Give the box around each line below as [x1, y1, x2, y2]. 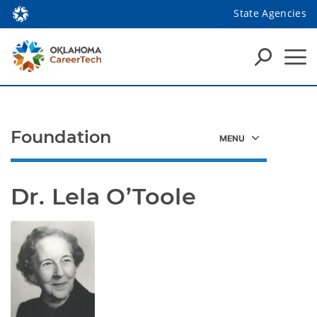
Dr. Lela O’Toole [11, 183, 197, 210]
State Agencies [234, 6, 306, 20]
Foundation [11, 127, 112, 147]
